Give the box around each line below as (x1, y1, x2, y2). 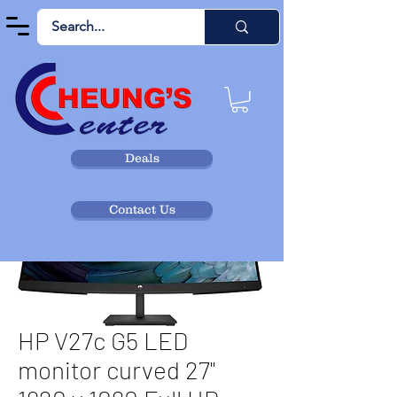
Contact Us (108, 202, 175, 217)
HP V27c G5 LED (18, 325, 188, 356)
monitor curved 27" (18, 354, 215, 385)
